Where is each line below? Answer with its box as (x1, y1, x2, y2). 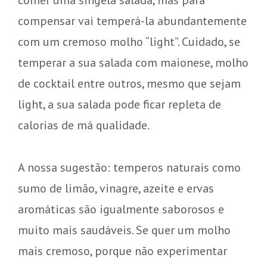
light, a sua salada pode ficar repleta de (17, 96, 221, 113)
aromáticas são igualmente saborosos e (17, 201, 224, 218)
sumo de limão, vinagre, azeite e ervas (17, 180, 214, 197)
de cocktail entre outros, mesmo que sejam (17, 75, 241, 92)
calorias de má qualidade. (17, 117, 150, 133)
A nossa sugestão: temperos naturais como (17, 159, 241, 176)
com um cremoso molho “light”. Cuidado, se (17, 33, 240, 50)
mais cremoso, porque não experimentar (17, 243, 227, 259)
